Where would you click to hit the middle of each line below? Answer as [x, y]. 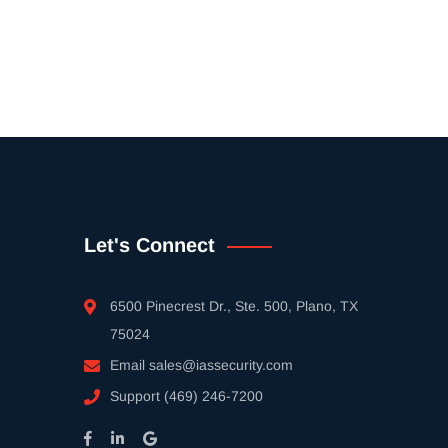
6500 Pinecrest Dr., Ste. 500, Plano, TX [233, 306]
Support [136, 396]
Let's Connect [149, 245]
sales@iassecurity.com [220, 365]
